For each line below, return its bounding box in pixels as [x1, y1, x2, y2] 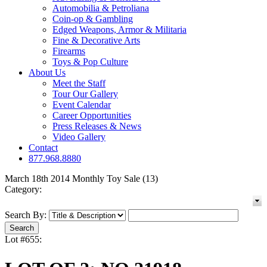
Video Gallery [52, 132, 105, 142]
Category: [5, 184, 42, 195]
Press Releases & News [52, 121, 141, 132]
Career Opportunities [52, 110, 131, 121]
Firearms [52, 46, 85, 57]
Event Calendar [52, 100, 111, 110]
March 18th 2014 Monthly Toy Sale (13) [5, 173, 158, 184]
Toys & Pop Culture [52, 57, 128, 67]
